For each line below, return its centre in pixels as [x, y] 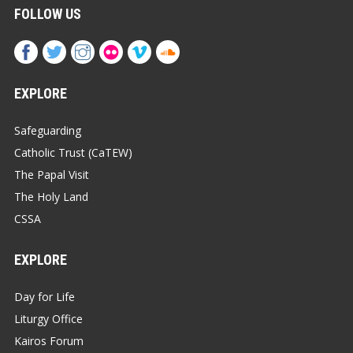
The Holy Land [51, 196]
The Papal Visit [52, 174]
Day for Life [45, 296]
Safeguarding [48, 130]
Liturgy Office [48, 318]
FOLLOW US [48, 13]
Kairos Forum [49, 340]
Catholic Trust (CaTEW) [73, 152]
